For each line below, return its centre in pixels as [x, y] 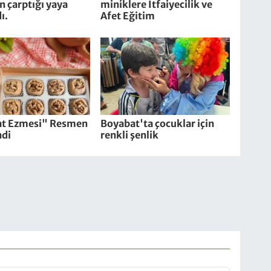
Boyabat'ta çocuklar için [158, 123]
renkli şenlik [130, 135]
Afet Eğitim [128, 16]
